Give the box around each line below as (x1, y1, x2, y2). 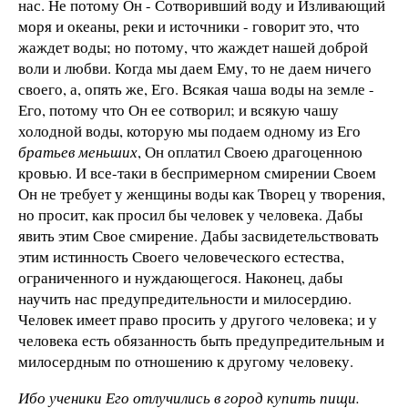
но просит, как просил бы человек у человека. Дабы (18, 203, 362, 225)
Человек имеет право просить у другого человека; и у (18, 308, 377, 330)
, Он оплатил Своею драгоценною (138, 140, 362, 162)
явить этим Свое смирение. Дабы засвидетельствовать (18, 224, 379, 246)
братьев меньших (18, 140, 138, 162)
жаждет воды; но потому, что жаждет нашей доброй (18, 36, 368, 57)
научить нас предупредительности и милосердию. (18, 287, 352, 309)
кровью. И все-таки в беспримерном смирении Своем (18, 161, 376, 183)
